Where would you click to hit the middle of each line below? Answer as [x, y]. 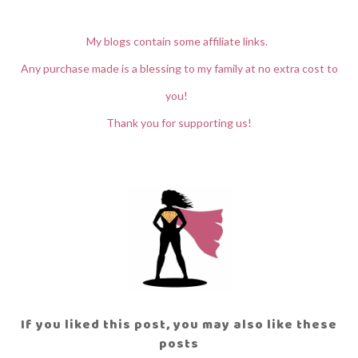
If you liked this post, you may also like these [179, 324]
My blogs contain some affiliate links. [179, 41]
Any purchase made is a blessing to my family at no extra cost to [179, 68]
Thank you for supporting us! [179, 123]
